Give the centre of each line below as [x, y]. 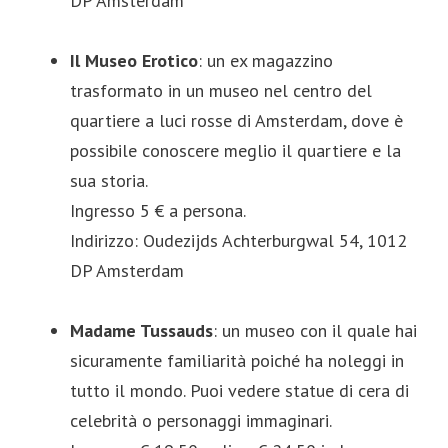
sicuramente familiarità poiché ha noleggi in [237, 361]
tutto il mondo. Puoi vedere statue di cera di [239, 391]
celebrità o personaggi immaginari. [201, 421]
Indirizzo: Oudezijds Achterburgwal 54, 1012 [238, 241]
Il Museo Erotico [134, 61]
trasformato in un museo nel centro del [221, 91]
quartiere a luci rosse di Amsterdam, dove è [236, 121]
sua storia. [109, 181]
